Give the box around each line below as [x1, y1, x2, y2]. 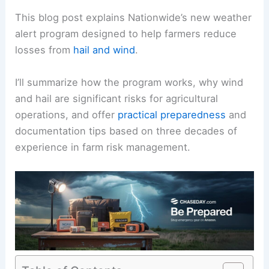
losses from [15, 44, 74, 56]
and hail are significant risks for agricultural [15, 92, 219, 104]
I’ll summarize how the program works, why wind [15, 76, 244, 88]
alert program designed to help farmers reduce [15, 28, 237, 40]
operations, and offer [15, 108, 118, 121]
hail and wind [73, 44, 136, 56]
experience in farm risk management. [15, 141, 191, 153]
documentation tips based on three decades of [15, 124, 238, 137]
